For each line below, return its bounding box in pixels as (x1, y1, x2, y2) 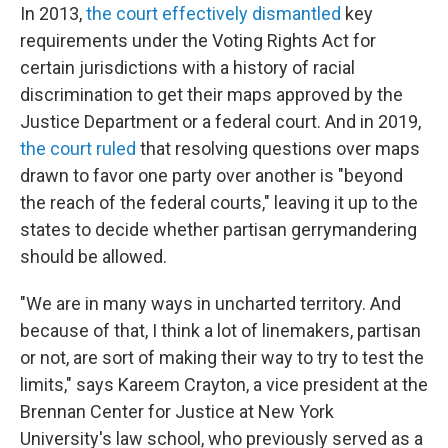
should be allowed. (20, 246, 167, 267)
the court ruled (20, 138, 136, 159)
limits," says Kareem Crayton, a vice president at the (20, 374, 428, 395)
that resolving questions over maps (136, 138, 420, 159)
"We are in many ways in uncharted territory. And (20, 293, 401, 314)
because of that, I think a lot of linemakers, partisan (20, 320, 421, 341)
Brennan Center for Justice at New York (20, 401, 334, 422)
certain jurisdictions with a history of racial (20, 57, 355, 78)
